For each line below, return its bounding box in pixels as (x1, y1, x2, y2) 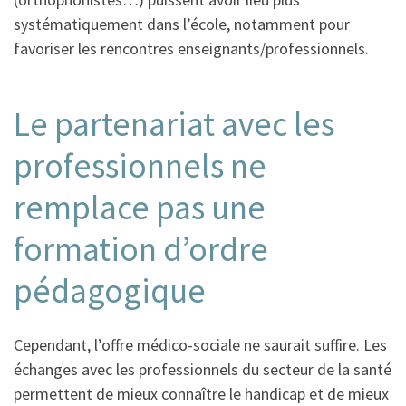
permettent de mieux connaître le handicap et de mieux (14, 382, 389, 404)
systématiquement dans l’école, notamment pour (14, 14, 350, 35)
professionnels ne (14, 144, 266, 188)
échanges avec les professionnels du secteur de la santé (14, 358, 391, 380)
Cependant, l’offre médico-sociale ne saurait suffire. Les (14, 333, 387, 355)
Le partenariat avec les (14, 102, 334, 146)
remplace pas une (14, 186, 266, 229)
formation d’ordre (14, 227, 268, 271)
